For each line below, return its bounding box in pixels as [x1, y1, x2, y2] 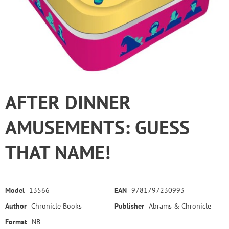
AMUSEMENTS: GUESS [5, 114, 190, 140]
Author [5, 201, 27, 211]
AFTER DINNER [5, 89, 131, 115]
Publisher [114, 201, 144, 211]
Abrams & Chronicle [149, 201, 211, 211]
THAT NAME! [5, 140, 110, 165]
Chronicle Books [31, 201, 82, 211]
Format [5, 217, 27, 227]
